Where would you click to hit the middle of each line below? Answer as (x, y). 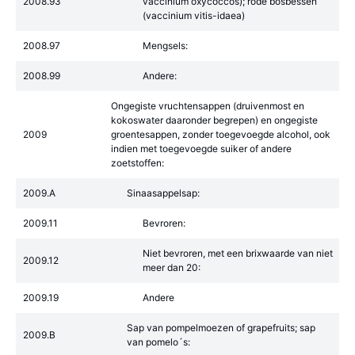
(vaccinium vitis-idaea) (194, 15)
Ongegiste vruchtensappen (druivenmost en (208, 106)
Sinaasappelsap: (163, 193)
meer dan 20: (172, 267)
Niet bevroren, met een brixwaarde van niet (238, 253)
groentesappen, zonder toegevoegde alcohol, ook (221, 134)
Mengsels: (165, 46)
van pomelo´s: (158, 342)
